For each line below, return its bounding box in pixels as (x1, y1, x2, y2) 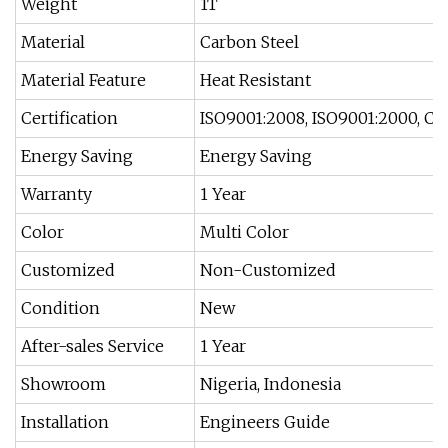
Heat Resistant (200, 70, 311, 90)
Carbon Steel (200, 32, 299, 52)
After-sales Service (21, 336, 164, 356)
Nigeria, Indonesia (200, 374, 341, 394)
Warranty (21, 184, 92, 204)
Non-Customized (200, 260, 336, 280)
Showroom (21, 374, 106, 394)
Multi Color (200, 222, 289, 242)
